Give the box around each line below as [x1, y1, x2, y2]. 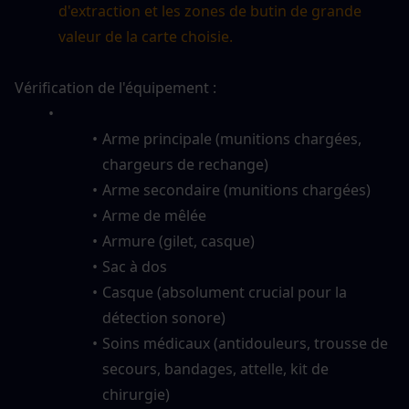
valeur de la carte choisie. [58, 26, 233, 47]
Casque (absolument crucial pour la [101, 281, 347, 302]
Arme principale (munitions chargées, [101, 128, 362, 149]
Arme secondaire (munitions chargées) [101, 179, 371, 200]
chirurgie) [102, 383, 170, 404]
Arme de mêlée [101, 204, 206, 225]
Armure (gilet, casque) [101, 230, 255, 251]
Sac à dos [101, 256, 167, 277]
